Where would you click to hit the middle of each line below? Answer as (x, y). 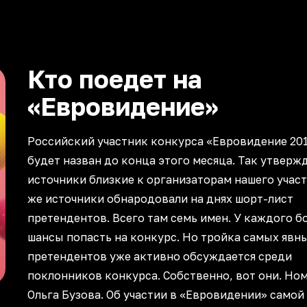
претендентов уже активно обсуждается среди (160, 256)
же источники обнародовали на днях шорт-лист (160, 199)
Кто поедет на (115, 79)
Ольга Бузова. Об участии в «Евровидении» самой (166, 295)
